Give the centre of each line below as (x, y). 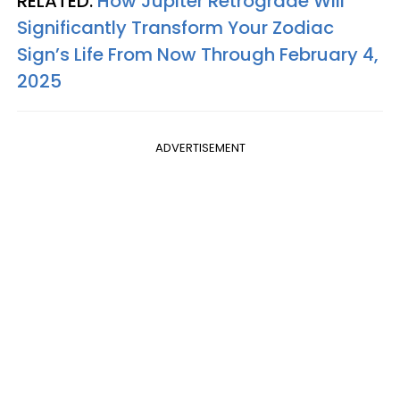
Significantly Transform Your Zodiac (175, 27)
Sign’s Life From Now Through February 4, (198, 54)
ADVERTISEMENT (200, 147)
